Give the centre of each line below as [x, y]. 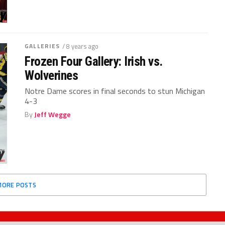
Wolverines [51, 75]
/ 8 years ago [81, 46]
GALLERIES [42, 46]
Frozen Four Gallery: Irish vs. [94, 61]
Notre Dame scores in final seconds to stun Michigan [115, 91]
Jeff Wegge [53, 114]
